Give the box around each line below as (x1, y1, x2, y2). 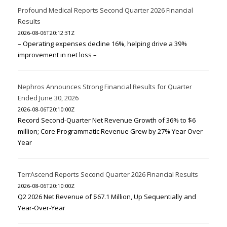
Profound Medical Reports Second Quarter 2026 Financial (18, 6, 193, 15)
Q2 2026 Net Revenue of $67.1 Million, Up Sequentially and (18, 192, 196, 202)
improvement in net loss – (18, 50, 97, 60)
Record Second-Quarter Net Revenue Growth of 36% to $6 (18, 116, 196, 125)
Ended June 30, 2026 (18, 93, 79, 103)
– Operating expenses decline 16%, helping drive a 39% (18, 39, 187, 49)
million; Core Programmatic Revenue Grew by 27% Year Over (18, 127, 203, 136)
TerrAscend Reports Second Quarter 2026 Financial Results (18, 170, 198, 179)
